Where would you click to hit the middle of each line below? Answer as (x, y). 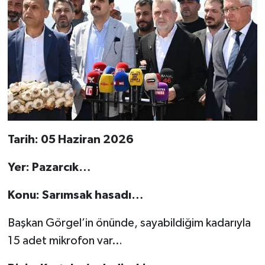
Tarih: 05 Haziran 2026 (70, 139)
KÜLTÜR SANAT (69, 88)
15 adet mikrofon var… (65, 240)
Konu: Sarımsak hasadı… (75, 195)
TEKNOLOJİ (59, 28)
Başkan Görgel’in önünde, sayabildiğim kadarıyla (129, 223)
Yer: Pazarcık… (49, 167)
